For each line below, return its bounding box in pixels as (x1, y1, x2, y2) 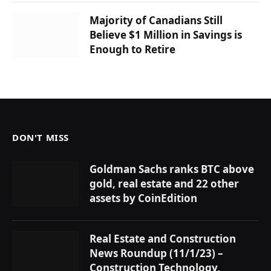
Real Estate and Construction (90, 231, 236, 246)
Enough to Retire (90, 42, 175, 56)
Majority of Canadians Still (90, 13, 223, 27)
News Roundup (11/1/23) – (90, 246, 223, 260)
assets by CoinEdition (90, 191, 197, 205)
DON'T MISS (12, 131, 69, 143)
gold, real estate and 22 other (90, 176, 239, 191)
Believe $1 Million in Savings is (90, 27, 242, 42)
